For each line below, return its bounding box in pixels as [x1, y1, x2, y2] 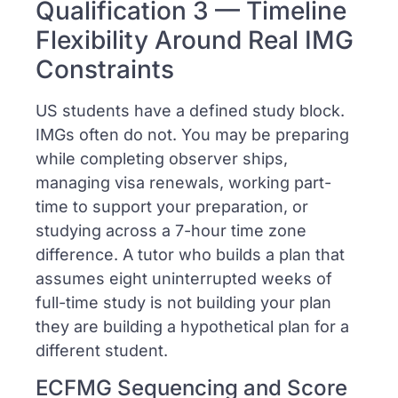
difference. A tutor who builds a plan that [36, 245, 345, 265]
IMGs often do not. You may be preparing [36, 125, 349, 145]
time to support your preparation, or [36, 197, 308, 217]
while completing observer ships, [36, 149, 288, 169]
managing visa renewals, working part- [36, 173, 331, 193]
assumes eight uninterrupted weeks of [36, 269, 332, 289]
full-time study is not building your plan [36, 293, 331, 313]
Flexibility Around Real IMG [36, 25, 354, 56]
